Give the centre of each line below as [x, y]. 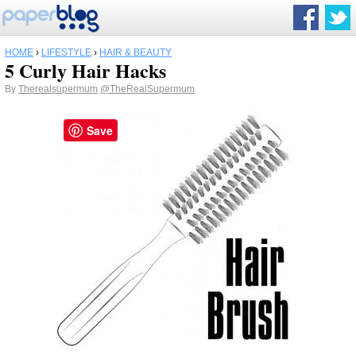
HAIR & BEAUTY [135, 52]
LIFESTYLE [66, 52]
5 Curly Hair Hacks [85, 70]
